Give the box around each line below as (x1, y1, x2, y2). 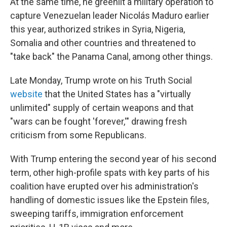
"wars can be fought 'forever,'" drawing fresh (10, 116, 187, 127)
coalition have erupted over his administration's (10, 181, 199, 192)
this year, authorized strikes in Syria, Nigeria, (10, 24, 185, 34)
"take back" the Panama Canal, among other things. (10, 51, 213, 62)
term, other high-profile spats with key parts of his (10, 167, 210, 178)
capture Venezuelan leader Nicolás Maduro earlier (10, 10, 209, 21)
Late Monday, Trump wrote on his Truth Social (10, 75, 192, 86)
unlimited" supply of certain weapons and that (10, 102, 194, 113)
